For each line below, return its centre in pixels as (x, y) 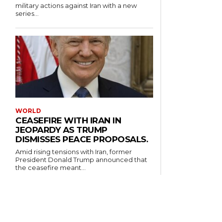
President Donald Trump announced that (82, 160)
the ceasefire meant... (51, 168)
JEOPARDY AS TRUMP (61, 130)
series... (27, 14)
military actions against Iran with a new (76, 6)
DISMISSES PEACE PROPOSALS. (82, 139)
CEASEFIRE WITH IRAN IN (68, 121)
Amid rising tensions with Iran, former (74, 152)
